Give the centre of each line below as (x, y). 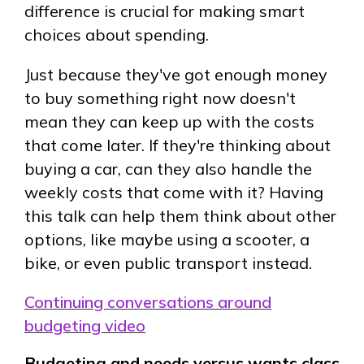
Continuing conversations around (148, 302)
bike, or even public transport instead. (168, 262)
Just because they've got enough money (176, 74)
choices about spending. (117, 34)
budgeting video (85, 326)
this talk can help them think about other (180, 215)
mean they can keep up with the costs (169, 121)
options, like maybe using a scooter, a (167, 239)
